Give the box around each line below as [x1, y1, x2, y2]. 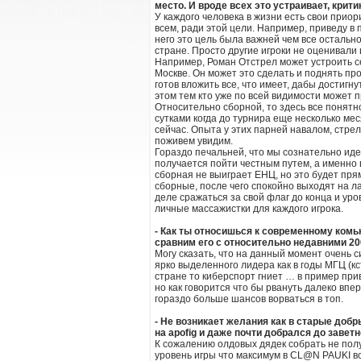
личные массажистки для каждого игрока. [155, 203, 343, 214]
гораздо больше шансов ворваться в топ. [155, 293, 343, 305]
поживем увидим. [155, 135, 233, 147]
